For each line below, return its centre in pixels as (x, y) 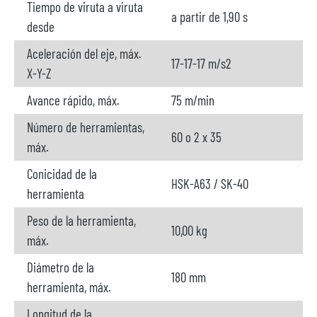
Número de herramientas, (86, 127)
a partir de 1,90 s (209, 17)
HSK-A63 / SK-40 (210, 184)
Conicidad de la (62, 174)
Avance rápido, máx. (73, 100)
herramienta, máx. (69, 287)
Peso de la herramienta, (81, 220)
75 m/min (193, 100)
